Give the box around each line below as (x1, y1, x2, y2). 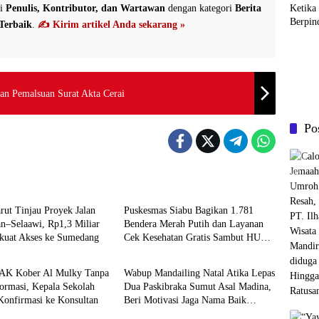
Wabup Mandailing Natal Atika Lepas (123, 268, 275, 278)
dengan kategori (165, 3, 235, 14)
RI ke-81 (123, 246, 159, 256)
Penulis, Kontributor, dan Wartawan (6, 3, 165, 14)
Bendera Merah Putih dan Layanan (123, 219, 263, 229)
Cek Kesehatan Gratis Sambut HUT (123, 232, 267, 243)
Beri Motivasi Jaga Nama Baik (123, 295, 246, 305)
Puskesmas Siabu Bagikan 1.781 (123, 205, 253, 216)
